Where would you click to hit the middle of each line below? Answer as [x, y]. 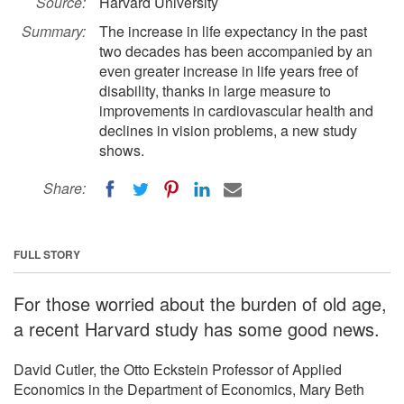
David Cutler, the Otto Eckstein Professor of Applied [178, 369]
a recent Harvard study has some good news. [197, 328]
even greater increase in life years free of [229, 71]
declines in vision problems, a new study [228, 130]
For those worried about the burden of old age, [200, 303]
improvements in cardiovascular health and [236, 110]
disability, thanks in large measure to [215, 91]
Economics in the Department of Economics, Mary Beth [189, 389]
